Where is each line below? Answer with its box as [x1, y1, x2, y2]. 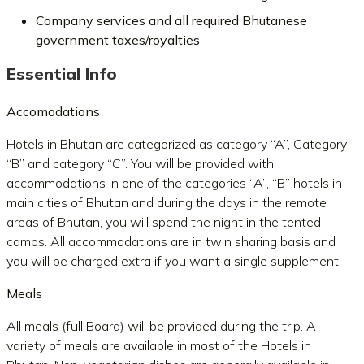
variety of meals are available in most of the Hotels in [6, 337, 311, 353]
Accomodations [6, 103, 100, 119]
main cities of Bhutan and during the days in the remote [6, 194, 327, 210]
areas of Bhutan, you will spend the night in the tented [6, 214, 321, 230]
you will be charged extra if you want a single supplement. [6, 253, 341, 269]
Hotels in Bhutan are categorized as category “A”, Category [6, 136, 347, 152]
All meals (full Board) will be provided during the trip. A [6, 318, 316, 334]
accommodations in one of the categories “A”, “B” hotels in [6, 175, 342, 191]
